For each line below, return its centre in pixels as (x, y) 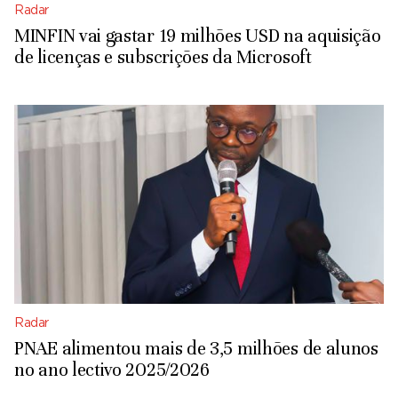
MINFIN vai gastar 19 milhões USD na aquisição (198, 36)
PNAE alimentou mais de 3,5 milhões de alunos (196, 349)
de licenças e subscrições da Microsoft (163, 58)
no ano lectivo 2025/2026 (112, 370)
